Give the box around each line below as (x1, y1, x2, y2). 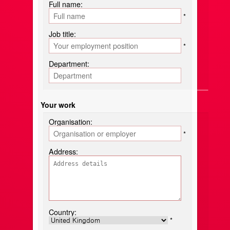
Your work (41, 99, 75, 110)
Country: (49, 206, 76, 217)
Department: (49, 58, 89, 69)
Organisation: (49, 116, 92, 127)
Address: (49, 146, 78, 157)
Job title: (49, 28, 76, 39)
